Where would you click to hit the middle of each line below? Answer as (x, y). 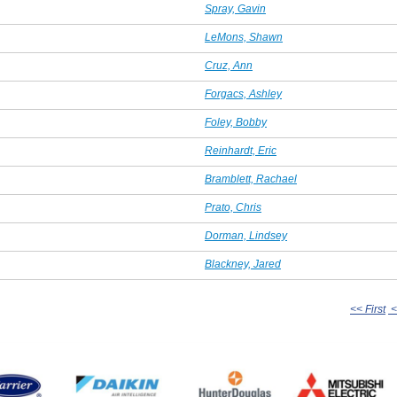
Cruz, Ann (229, 66)
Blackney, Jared (243, 265)
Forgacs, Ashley (243, 94)
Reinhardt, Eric (241, 151)
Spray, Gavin (235, 9)
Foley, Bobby (236, 123)
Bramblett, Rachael (251, 179)
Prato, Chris (233, 208)
